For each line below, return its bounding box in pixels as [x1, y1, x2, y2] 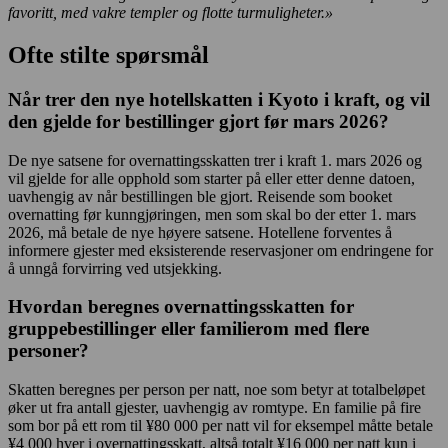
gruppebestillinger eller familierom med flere [8, 318, 369, 340]
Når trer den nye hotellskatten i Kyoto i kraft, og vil [8, 88, 430, 110]
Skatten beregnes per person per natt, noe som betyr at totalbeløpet [8, 381, 425, 399]
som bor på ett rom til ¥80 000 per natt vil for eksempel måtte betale [8, 417, 433, 435]
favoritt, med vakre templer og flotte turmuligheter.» [8, 4, 333, 22]
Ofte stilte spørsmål [8, 42, 209, 69]
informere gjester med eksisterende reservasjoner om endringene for [8, 241, 433, 259]
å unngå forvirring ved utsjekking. [8, 259, 226, 277]
